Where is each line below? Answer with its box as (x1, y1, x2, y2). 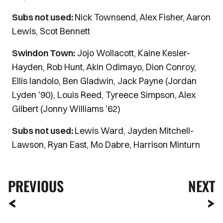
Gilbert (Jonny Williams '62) (12, 103, 120, 114)
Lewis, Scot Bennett (12, 25, 90, 37)
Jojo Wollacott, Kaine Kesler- (75, 47, 190, 59)
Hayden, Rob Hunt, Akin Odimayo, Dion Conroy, (12, 61, 196, 73)
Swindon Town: (12, 47, 75, 59)
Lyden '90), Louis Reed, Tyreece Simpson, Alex (12, 89, 196, 101)
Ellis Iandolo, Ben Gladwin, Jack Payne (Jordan (12, 75, 197, 87)
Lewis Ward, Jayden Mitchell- (75, 125, 194, 136)
